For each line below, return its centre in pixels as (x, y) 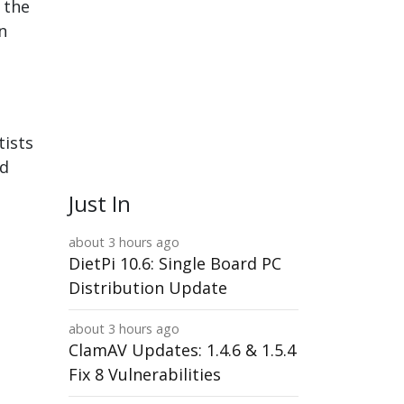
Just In (100, 203)
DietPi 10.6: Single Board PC (175, 263)
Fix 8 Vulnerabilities (145, 374)
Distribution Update (148, 288)
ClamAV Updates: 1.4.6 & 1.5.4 (182, 350)
